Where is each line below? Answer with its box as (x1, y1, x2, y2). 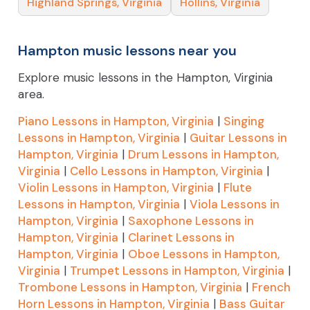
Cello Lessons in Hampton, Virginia (70, 163, 263, 179)
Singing (224, 113, 264, 129)
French (252, 279, 291, 295)
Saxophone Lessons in (128, 212, 254, 228)
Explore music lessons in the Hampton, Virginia (18, 69, 273, 85)
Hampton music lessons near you (18, 41, 237, 60)
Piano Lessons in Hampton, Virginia (18, 113, 214, 129)
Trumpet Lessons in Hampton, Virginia (70, 262, 284, 278)
